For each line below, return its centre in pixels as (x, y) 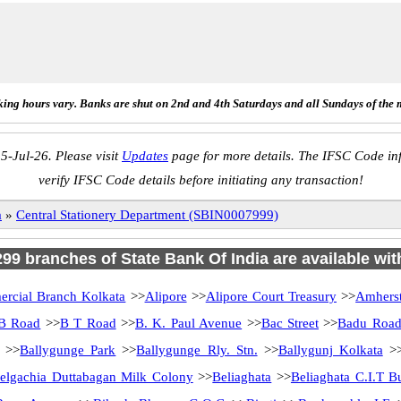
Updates (145, 156)
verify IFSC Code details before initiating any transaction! (200, 180)
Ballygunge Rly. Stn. (197, 350)
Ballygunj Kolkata (330, 350)
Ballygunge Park (68, 350)
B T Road (88, 323)
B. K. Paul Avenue (188, 323)
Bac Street (290, 323)
